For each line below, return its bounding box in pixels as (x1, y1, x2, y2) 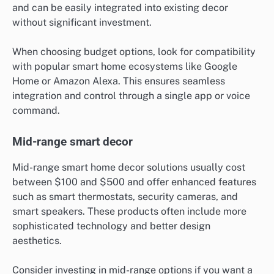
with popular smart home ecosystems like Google (12, 61, 237, 73)
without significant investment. (12, 17, 152, 29)
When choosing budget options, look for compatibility (12, 46, 256, 58)
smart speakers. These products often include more (12, 205, 246, 217)
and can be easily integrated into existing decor (12, 2, 228, 14)
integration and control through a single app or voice (12, 90, 250, 102)
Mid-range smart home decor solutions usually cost (12, 161, 245, 173)
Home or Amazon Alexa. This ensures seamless (12, 75, 225, 87)
